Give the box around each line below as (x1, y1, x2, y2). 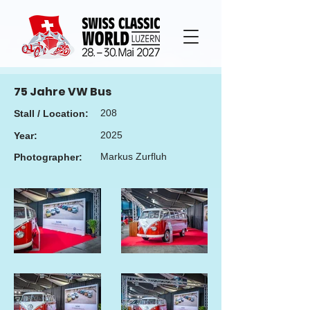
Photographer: (14, 152, 82, 163)
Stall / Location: (14, 108, 89, 119)
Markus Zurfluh (100, 151, 167, 162)
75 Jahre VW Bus (14, 84, 111, 100)
